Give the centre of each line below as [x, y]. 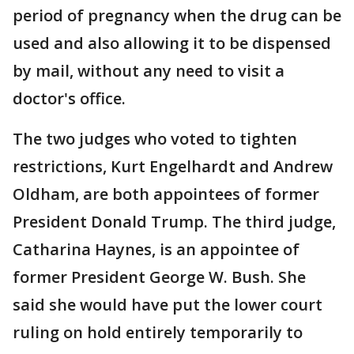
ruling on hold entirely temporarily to [158, 333]
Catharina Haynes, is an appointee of [156, 250]
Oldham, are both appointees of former [166, 194]
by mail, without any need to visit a [149, 71]
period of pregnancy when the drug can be [177, 16]
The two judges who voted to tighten [155, 139]
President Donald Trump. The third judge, [174, 222]
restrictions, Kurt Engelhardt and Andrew [173, 167]
